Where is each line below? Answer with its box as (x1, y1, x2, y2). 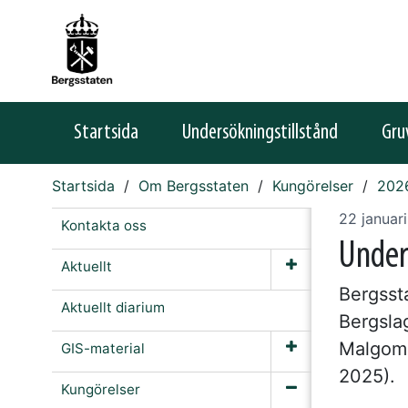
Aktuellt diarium (61, 299, 165, 316)
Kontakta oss (61, 217, 147, 234)
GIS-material (61, 340, 145, 357)
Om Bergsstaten (138, 177, 249, 195)
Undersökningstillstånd (182, 122, 338, 144)
